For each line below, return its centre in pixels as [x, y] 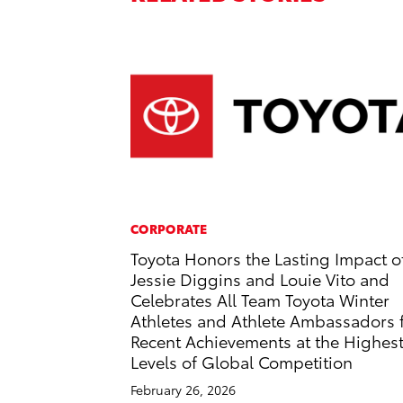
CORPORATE [169, 229]
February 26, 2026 [183, 390]
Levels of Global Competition [242, 362]
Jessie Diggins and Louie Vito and [260, 279]
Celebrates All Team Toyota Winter [260, 300]
